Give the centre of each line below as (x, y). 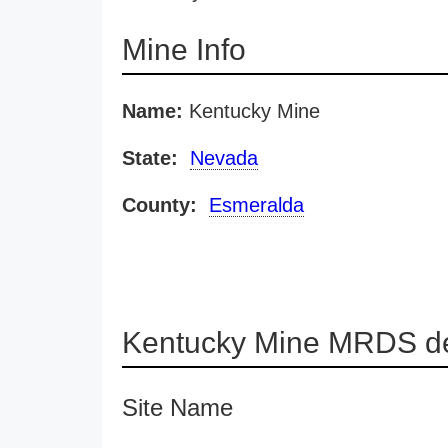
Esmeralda (256, 205)
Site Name (177, 407)
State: (150, 158)
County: (159, 205)
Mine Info (184, 49)
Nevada (224, 158)
